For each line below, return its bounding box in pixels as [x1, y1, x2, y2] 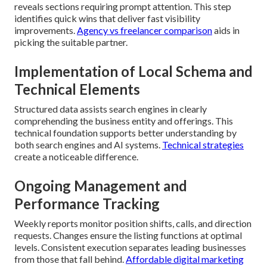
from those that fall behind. [14, 253, 126, 265]
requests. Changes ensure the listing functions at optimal [14, 229, 242, 241]
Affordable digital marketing [126, 253, 244, 265]
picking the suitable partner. [14, 36, 128, 48]
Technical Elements [14, 80, 140, 98]
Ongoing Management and [14, 177, 187, 195]
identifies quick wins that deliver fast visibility [14, 13, 200, 24]
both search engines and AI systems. [14, 139, 162, 151]
